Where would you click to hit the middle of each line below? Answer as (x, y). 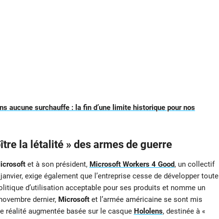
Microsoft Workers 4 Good (132, 164)
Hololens (148, 211)
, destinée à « (184, 211)
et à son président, (57, 164)
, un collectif (194, 164)
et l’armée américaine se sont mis (146, 200)
